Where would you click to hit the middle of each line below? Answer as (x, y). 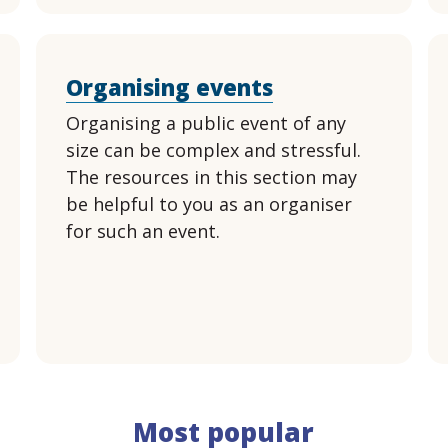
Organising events (169, 87)
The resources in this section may (211, 177)
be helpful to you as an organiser (208, 204)
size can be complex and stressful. (213, 150)
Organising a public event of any (205, 123)
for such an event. (142, 231)
